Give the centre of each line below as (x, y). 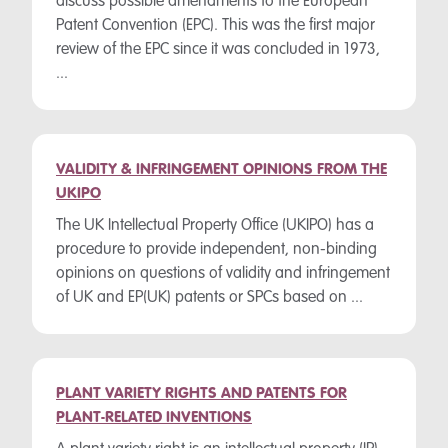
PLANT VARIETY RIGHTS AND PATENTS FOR (201, 394)
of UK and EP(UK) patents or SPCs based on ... (209, 298)
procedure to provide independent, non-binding (216, 250)
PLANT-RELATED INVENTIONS (154, 418)
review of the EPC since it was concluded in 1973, (218, 50)
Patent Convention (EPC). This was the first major (215, 26)
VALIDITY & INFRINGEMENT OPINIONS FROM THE (221, 170)
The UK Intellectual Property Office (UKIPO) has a (215, 226)
